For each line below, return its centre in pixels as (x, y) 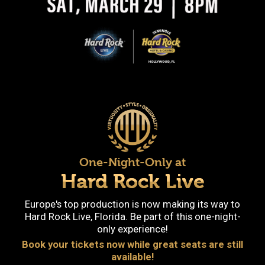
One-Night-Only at (132, 162)
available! (132, 256)
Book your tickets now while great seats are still (132, 244)
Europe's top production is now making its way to (132, 204)
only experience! (132, 229)
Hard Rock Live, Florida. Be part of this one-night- (132, 216)
